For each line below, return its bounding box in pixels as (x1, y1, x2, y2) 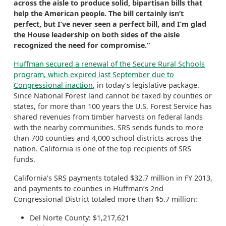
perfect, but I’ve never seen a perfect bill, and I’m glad (14, 19, 206, 29)
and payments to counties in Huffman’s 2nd (14, 184, 163, 193)
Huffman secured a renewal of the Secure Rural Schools (14, 59, 205, 69)
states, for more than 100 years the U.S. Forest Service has (14, 101, 212, 111)
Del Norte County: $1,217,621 (30, 213, 129, 222)
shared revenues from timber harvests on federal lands (14, 112, 203, 122)
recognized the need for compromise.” (14, 40, 150, 50)
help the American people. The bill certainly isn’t (14, 9, 184, 18)
